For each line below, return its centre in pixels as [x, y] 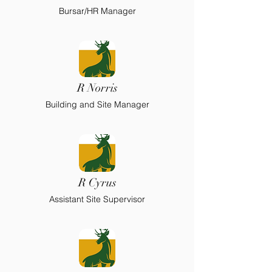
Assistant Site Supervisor [97, 199]
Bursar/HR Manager [97, 11]
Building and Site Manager [97, 104]
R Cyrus [97, 183]
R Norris [97, 88]
